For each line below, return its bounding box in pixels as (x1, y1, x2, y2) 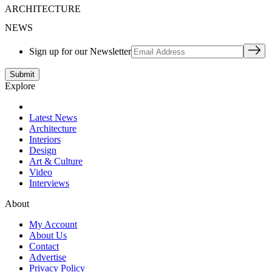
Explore (5, 81, 35, 92)
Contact (29, 241, 59, 252)
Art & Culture (29, 156, 83, 167)
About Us (29, 230, 67, 241)
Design (29, 145, 56, 156)
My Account (29, 219, 77, 230)
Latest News (29, 112, 77, 123)
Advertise (29, 252, 66, 263)
